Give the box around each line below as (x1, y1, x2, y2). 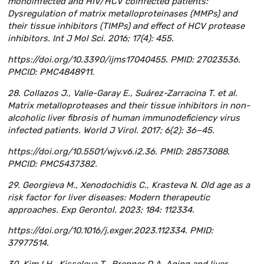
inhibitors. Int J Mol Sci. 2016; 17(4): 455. (8, 33, 174, 44)
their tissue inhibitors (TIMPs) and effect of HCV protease (8, 21, 245, 32)
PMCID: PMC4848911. (8, 67, 94, 78)
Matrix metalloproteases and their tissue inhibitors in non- (8, 100, 250, 111)
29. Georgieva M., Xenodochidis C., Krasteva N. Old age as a (8, 179, 250, 190)
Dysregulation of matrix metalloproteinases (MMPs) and (8, 8, 237, 19)
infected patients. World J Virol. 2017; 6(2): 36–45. (8, 124, 214, 136)
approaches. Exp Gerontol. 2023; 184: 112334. (8, 204, 194, 215)
